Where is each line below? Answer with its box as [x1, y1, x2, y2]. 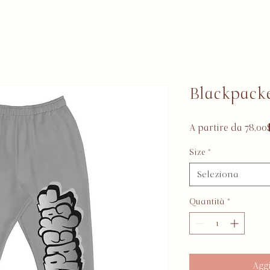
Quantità [189, 196, 225, 207]
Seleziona [197, 168, 239, 181]
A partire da [189, 121, 245, 134]
